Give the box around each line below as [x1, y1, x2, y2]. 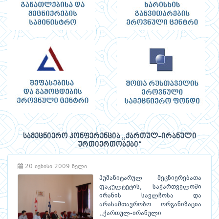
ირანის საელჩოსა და [99, 193, 201, 199]
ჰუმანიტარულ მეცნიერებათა [99, 175, 201, 182]
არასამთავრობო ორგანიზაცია [99, 201, 201, 208]
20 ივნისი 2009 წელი [23, 164, 87, 170]
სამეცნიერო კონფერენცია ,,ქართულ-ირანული [22, 132, 197, 141]
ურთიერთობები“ [77, 140, 142, 150]
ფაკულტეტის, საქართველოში [99, 184, 201, 191]
